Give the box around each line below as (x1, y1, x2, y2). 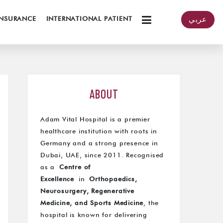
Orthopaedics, (89, 176, 137, 183)
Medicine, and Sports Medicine (40, 200, 144, 207)
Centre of (59, 164, 91, 171)
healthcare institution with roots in (40, 128, 157, 135)
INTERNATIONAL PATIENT (46, 16, 132, 22)
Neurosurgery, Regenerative (40, 188, 134, 195)
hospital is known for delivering (40, 212, 147, 219)
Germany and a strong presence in (40, 140, 158, 147)
